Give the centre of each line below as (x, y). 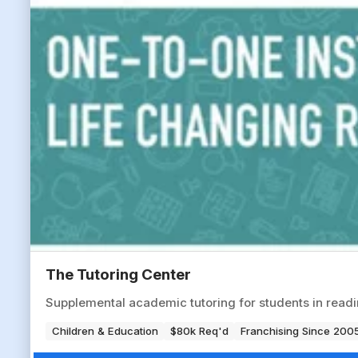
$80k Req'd (199, 331)
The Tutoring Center (118, 275)
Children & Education (105, 331)
